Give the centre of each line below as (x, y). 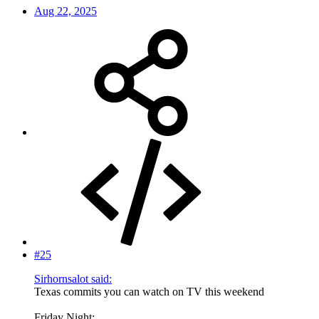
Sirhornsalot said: (73, 279)
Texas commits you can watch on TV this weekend (149, 292)
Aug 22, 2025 (66, 11)
